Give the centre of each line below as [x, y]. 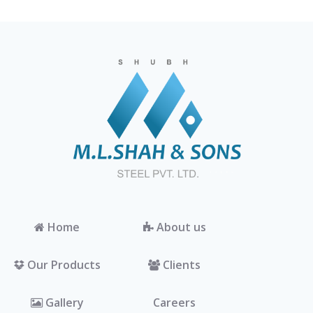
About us [180, 227]
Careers [174, 302]
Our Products [63, 264]
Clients [180, 264]
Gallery [63, 302]
